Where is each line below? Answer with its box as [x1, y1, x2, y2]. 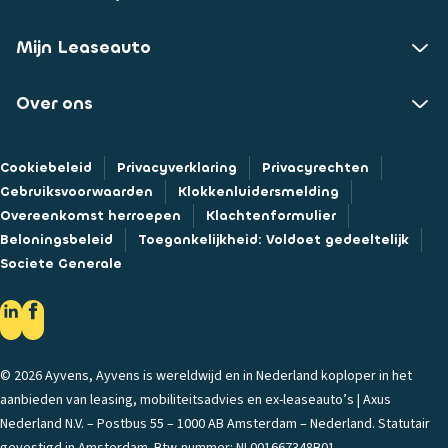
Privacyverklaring [117, 159, 237, 176]
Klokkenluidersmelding [178, 183, 339, 200]
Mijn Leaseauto [16, 36, 151, 59]
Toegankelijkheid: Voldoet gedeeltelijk [138, 231, 409, 248]
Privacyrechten [262, 159, 369, 176]
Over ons [16, 92, 93, 115]
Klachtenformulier [206, 207, 336, 224]
